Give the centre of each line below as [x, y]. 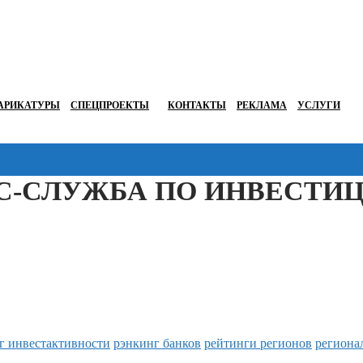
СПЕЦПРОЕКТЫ [110, 106]
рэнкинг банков [157, 344]
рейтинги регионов [258, 344]
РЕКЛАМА [262, 106]
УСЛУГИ [319, 106]
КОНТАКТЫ [197, 106]
